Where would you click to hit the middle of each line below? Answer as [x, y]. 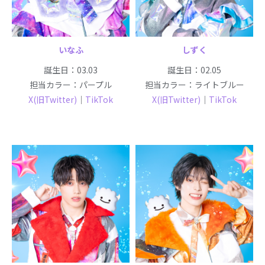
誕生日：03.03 [71, 70]
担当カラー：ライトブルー [194, 84]
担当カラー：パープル [71, 84]
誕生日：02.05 [194, 70]
